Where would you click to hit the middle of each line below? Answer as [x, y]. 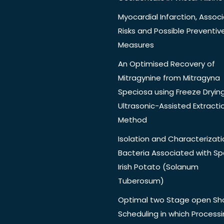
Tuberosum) [141, 181]
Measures [136, 45]
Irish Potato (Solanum [158, 167]
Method [132, 120]
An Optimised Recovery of [166, 64]
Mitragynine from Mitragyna [169, 78]
